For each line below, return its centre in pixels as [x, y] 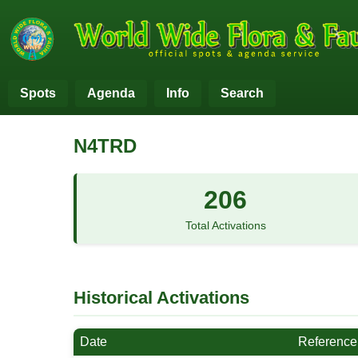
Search [242, 93]
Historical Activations [161, 298]
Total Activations [225, 225]
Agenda [111, 93]
